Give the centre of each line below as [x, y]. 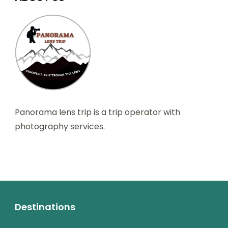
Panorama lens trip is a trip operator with [97, 112]
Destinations [45, 207]
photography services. [60, 126]
